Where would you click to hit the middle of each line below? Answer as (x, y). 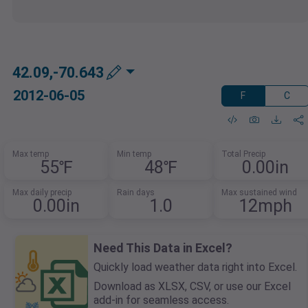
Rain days (136, 193)
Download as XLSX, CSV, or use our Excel (192, 287)
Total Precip (243, 154)
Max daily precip (42, 193)
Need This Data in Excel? (163, 248)
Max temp (31, 154)
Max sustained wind (259, 193)
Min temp (134, 154)
